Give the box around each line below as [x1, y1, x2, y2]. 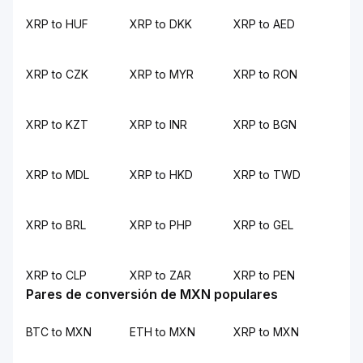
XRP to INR [130, 117, 187, 131]
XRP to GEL [233, 218, 293, 232]
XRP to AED [233, 17, 295, 31]
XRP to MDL [26, 168, 89, 181]
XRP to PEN [233, 268, 295, 282]
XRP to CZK [26, 67, 88, 81]
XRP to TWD [233, 168, 301, 181]
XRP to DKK [130, 17, 192, 31]
